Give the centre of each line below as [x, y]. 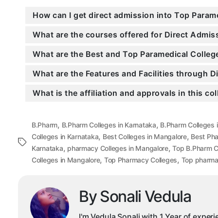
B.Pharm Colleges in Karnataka [109, 125]
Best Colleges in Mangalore [145, 137]
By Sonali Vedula [135, 197]
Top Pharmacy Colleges [141, 160]
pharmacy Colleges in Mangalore [118, 148]
